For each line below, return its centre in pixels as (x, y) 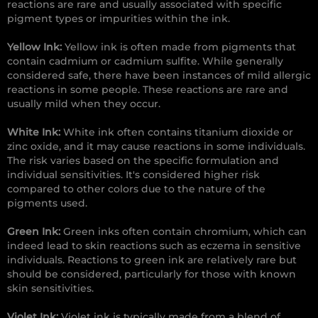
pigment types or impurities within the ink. (119, 19)
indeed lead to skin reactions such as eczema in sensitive (154, 246)
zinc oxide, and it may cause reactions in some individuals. (156, 147)
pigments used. (47, 203)
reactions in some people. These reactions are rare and (148, 90)
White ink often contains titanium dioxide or (177, 132)
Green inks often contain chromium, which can (183, 232)
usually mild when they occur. (84, 104)
